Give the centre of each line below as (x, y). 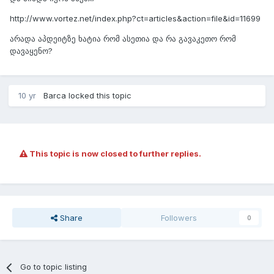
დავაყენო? (31, 51)
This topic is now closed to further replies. (114, 154)
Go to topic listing (54, 267)
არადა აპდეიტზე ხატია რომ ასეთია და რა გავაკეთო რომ (123, 39)
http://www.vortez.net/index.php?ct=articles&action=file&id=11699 (135, 19)
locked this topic (99, 96)
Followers (179, 218)
